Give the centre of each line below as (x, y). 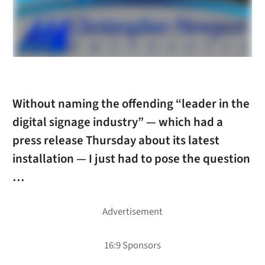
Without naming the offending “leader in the (131, 104)
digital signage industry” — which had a (117, 122)
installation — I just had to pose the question (131, 159)
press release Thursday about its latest (116, 140)
